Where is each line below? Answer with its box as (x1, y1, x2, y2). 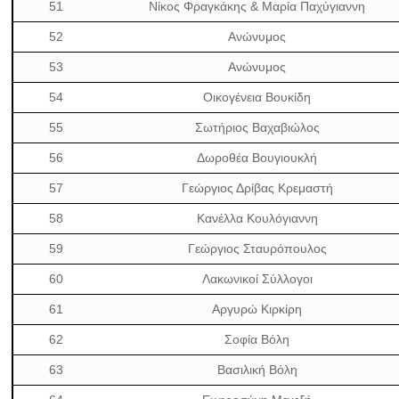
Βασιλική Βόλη (216, 362, 297, 377)
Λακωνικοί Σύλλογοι (201, 272, 313, 286)
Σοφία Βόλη (224, 332, 290, 346)
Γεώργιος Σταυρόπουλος (187, 241, 327, 256)
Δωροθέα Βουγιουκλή (197, 151, 318, 165)
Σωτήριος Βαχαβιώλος (194, 120, 320, 134)
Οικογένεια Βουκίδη (203, 90, 312, 104)
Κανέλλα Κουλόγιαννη (196, 211, 318, 225)
